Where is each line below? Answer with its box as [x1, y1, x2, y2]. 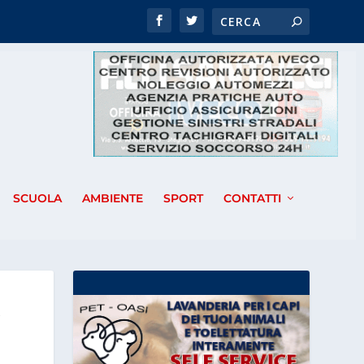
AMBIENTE [81, 191, 143, 206]
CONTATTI [223, 191, 281, 206]
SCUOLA [12, 191, 62, 206]
